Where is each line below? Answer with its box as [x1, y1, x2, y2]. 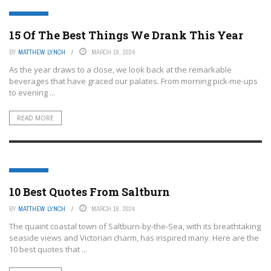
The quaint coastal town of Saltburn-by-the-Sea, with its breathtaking [9, 221, 261, 232]
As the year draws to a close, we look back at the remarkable [9, 64, 232, 75]
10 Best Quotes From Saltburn [9, 184, 170, 199]
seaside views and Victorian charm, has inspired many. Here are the [9, 232, 259, 243]
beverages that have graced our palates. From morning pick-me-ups [9, 76, 258, 87]
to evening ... [9, 87, 55, 98]
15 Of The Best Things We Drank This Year [9, 28, 243, 42]
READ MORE [17, 114, 54, 122]
